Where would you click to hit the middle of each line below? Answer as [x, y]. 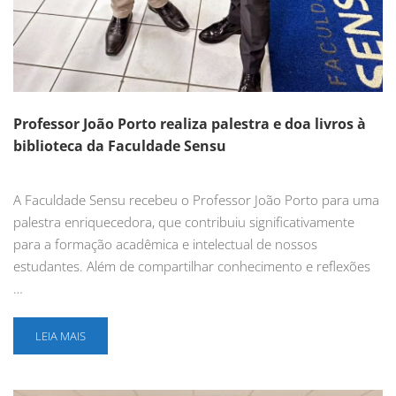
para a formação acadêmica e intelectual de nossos [165, 244]
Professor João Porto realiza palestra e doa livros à [190, 124]
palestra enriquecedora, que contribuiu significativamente [184, 222]
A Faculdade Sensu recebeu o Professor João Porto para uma [196, 200]
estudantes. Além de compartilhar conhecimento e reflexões [192, 267]
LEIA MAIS [61, 336]
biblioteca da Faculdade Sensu [120, 146]
